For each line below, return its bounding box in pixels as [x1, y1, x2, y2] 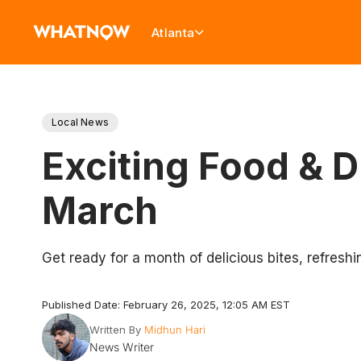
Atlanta [151, 24, 195, 40]
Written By [89, 323, 141, 336]
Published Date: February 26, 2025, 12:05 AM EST [42, 298, 290, 311]
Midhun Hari [143, 323, 205, 336]
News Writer [89, 340, 154, 354]
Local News [52, 116, 109, 128]
